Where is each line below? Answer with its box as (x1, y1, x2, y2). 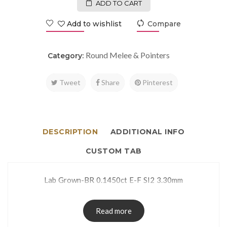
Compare (147, 19, 181, 28)
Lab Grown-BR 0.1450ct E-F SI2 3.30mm (44, 175, 183, 184)
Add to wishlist (65, 19, 122, 28)
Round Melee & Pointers (85, 50, 170, 60)
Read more (95, 206, 132, 215)
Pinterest (141, 78, 173, 87)
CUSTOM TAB (85, 146, 142, 156)
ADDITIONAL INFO (110, 127, 185, 136)
